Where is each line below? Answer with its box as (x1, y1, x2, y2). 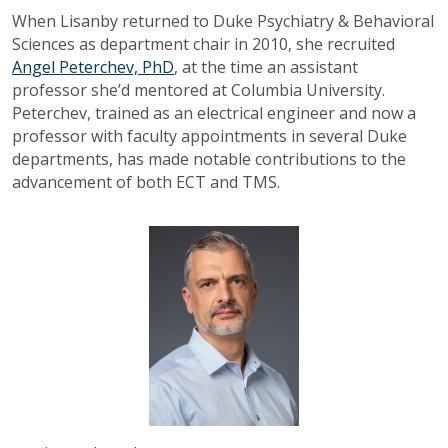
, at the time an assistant (174, 56, 358, 79)
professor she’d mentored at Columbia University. (12, 79, 385, 102)
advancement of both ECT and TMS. (12, 171, 280, 194)
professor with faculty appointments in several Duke (12, 125, 407, 148)
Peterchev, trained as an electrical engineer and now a (12, 102, 416, 125)
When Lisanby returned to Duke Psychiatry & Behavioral (12, 10, 434, 33)
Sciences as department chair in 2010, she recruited (12, 33, 395, 56)
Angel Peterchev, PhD (12, 56, 174, 79)
